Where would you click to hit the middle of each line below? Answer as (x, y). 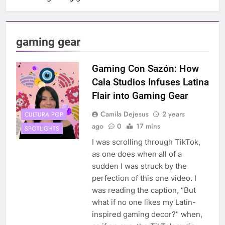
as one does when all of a (137, 154)
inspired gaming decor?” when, (147, 214)
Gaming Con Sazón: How (145, 69)
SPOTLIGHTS (42, 128)
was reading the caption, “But (144, 190)
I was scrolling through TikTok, (146, 142)
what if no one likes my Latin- (144, 202)
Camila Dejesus (124, 114)
